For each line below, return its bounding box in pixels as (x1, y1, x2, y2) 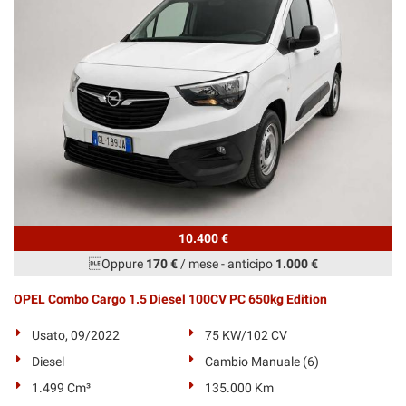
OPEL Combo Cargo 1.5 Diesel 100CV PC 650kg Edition (14, 291, 327, 306)
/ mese (177, 256, 218, 271)
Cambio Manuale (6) (205, 353, 320, 369)
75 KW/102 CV (205, 327, 288, 343)
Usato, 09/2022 (32, 327, 120, 343)
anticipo (227, 256, 275, 271)
